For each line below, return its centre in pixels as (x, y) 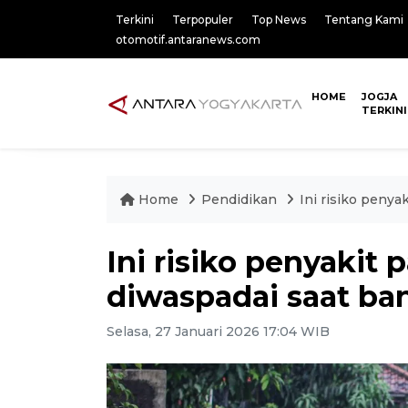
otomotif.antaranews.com (188, 40)
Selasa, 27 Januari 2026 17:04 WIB (218, 331)
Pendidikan (241, 199)
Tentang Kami (364, 20)
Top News (279, 20)
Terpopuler (203, 20)
